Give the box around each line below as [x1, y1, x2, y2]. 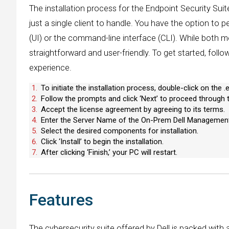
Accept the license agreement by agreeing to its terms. [41, 105, 225, 114]
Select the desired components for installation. [41, 126, 198, 136]
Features [29, 190, 93, 210]
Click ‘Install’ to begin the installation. [41, 137, 164, 147]
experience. [29, 63, 72, 73]
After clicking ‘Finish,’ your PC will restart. [41, 148, 177, 157]
